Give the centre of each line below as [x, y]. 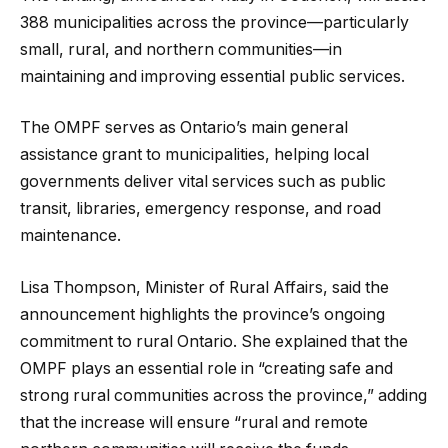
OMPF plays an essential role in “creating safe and [206, 368]
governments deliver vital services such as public [203, 182]
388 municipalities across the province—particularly [214, 22]
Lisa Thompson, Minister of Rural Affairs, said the [204, 287]
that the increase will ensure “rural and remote [194, 422]
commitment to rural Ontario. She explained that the [214, 341]
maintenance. [70, 236]
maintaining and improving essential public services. [212, 76]
